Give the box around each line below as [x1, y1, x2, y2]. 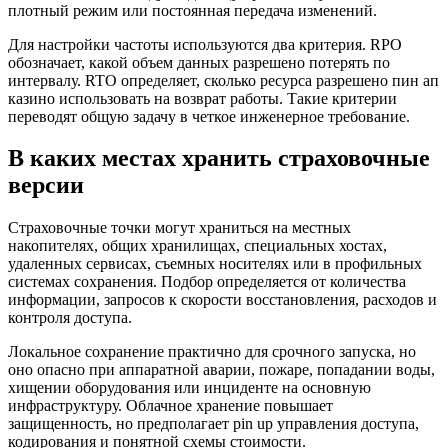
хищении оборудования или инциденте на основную [8, 379, 371, 397]
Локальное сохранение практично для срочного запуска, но [8, 343, 416, 361]
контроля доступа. [8, 309, 132, 327]
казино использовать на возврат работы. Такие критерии [8, 89, 397, 107]
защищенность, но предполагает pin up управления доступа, [8, 415, 419, 433]
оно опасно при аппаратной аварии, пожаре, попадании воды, [8, 361, 435, 379]
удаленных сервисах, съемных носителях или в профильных [8, 255, 422, 273]
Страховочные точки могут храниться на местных [8, 219, 351, 237]
